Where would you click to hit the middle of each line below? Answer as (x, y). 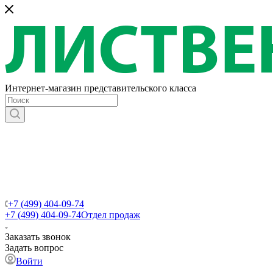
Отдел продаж (111, 215)
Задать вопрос (34, 248)
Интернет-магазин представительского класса (101, 88)
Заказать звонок (38, 237)
